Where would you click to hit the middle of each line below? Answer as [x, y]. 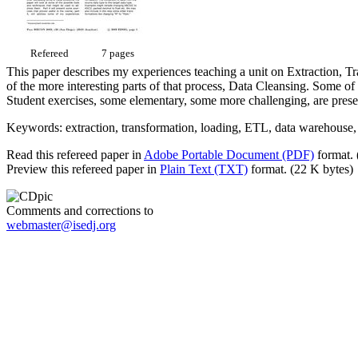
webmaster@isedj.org [61, 225]
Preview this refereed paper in [83, 169]
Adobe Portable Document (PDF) [229, 154]
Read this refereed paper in [75, 154]
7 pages [118, 53]
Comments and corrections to [80, 210]
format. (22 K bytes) [300, 169]
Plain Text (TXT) [204, 169]
